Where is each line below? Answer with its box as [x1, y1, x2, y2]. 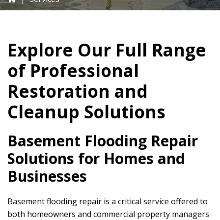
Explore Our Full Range [7, 38, 206, 61]
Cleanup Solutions [7, 100, 165, 123]
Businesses [7, 166, 87, 186]
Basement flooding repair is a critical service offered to [7, 196, 208, 207]
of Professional [7, 59, 139, 82]
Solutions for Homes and [7, 148, 185, 168]
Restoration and [7, 80, 148, 103]
